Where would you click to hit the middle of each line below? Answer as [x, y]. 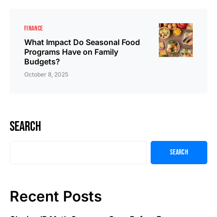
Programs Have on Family [71, 52]
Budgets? [42, 61]
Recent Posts [56, 196]
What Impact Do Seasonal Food [82, 42]
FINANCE [34, 28]
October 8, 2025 [46, 74]
